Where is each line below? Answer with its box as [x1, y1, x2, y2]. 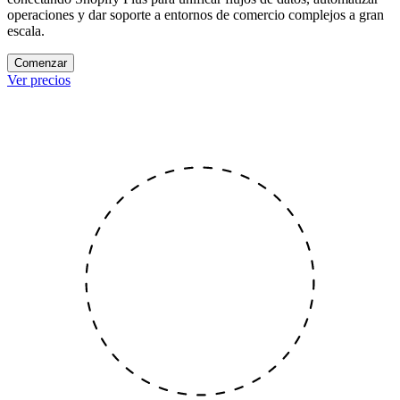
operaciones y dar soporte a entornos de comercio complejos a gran [7, 7, 384, 23]
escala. [7, 23, 45, 39]
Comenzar [14, 56, 67, 71]
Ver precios [7, 72, 71, 88]
